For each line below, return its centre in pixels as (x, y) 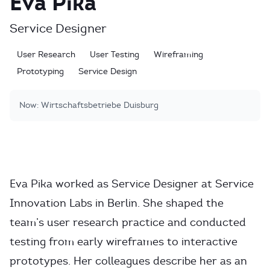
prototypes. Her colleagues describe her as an (128, 261)
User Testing (115, 55)
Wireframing (178, 55)
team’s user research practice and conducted (128, 222)
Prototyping (40, 71)
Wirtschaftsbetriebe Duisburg (99, 105)
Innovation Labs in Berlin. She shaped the (117, 203)
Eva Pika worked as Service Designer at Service (132, 184)
